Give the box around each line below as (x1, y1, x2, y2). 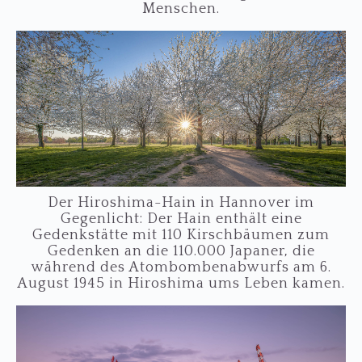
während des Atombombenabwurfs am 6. (31, 259, 331, 276)
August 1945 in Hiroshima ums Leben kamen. (17, 275, 345, 292)
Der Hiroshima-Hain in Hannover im (48, 194, 314, 211)
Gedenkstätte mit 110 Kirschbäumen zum (32, 226, 330, 243)
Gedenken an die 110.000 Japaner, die (47, 242, 315, 259)
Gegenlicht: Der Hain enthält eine (60, 210, 302, 227)
